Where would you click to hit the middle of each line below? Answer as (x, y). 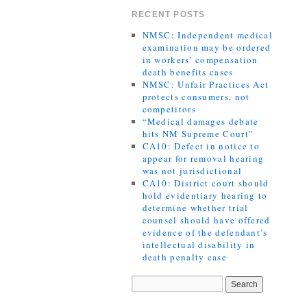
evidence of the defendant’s (205, 232)
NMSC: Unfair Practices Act (206, 84)
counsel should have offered (206, 220)
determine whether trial (195, 208)
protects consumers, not (196, 97)
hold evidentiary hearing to (205, 195)
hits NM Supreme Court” (198, 134)
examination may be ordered (207, 47)
